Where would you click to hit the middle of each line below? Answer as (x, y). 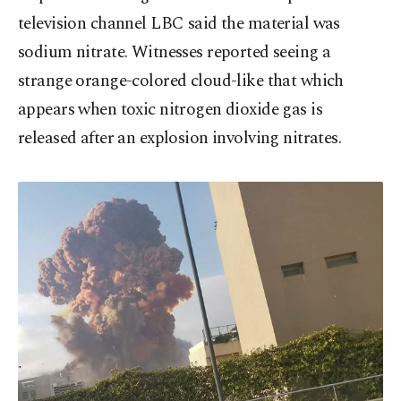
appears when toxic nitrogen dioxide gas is (171, 110)
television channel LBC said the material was (179, 24)
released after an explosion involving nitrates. (180, 139)
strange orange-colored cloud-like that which (181, 81)
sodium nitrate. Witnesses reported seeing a (175, 53)
